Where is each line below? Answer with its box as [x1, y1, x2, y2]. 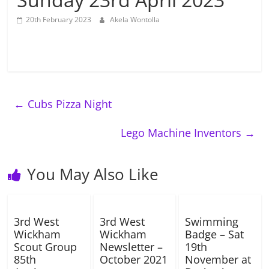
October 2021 [99, 252, 168, 267]
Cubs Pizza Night [25, 97, 112, 111]
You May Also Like [27, 163, 159, 185]
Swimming [184, 214, 238, 229]
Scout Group [14, 240, 77, 254]
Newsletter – [99, 240, 163, 254]
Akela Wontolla [110, 14, 160, 25]
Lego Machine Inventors [120, 125, 244, 140]
